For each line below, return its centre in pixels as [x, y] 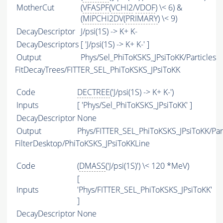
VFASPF [96, 8]
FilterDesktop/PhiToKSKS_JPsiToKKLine [82, 144]
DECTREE [94, 92]
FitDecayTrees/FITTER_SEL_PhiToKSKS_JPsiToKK [98, 70]
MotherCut [35, 8]
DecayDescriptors [48, 45]
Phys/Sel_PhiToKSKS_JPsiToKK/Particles [148, 57]
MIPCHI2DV [103, 19]
